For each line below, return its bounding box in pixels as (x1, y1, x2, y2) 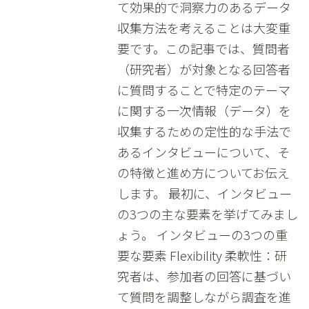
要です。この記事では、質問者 (117, 39, 290, 57)
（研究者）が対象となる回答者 (117, 60, 290, 78)
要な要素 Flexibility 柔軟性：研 (117, 246, 287, 264)
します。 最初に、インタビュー (117, 184, 292, 202)
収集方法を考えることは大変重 (117, 19, 290, 37)
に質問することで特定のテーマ (117, 81, 290, 99)
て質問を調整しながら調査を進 (117, 288, 291, 306)
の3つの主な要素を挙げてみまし (117, 205, 298, 223)
